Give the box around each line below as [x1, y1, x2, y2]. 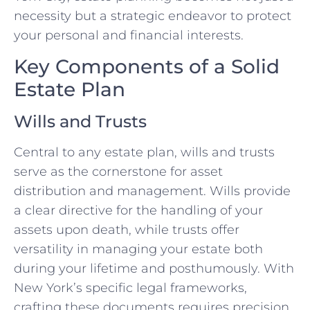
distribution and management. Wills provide [14, 183, 291, 199]
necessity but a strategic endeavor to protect [14, 8, 291, 24]
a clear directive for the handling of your [14, 202, 263, 218]
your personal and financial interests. [14, 28, 244, 44]
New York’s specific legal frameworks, [14, 280, 247, 295]
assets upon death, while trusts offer [14, 221, 239, 237]
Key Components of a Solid [14, 54, 280, 78]
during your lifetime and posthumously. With [14, 260, 294, 276]
